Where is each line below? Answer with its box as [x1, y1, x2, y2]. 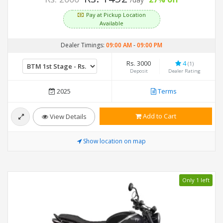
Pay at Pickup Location [86, 10, 146, 18]
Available [100, 19, 123, 27]
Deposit [129, 67, 148, 74]
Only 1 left [182, 176, 210, 184]
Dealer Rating [168, 67, 201, 74]
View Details [48, 111, 87, 121]
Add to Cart [141, 111, 176, 120]
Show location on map [83, 136, 146, 145]
